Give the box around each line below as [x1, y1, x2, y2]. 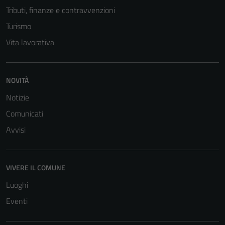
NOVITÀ [6, 75, 29, 85]
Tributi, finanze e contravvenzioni [6, 4, 115, 16]
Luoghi [6, 179, 28, 191]
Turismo [6, 20, 31, 32]
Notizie [6, 91, 29, 103]
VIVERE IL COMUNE [6, 162, 65, 173]
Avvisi [6, 124, 26, 136]
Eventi [6, 195, 28, 207]
